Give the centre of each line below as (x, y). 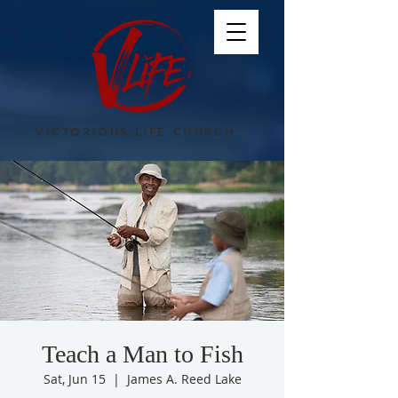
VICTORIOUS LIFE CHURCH (139, 131)
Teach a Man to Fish (142, 354)
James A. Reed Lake (184, 379)
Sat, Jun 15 (74, 379)
